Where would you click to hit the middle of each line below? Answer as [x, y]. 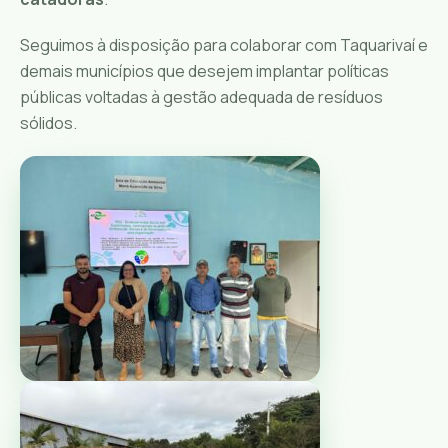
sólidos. [48, 122]
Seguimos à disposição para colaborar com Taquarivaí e [224, 44]
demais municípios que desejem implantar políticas [204, 70]
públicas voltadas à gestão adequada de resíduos [201, 96]
